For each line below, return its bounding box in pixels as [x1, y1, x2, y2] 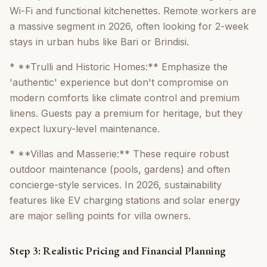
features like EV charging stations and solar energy [10, 194, 240, 207]
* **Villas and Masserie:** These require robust [10, 148, 229, 160]
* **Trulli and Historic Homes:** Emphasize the [10, 61, 228, 73]
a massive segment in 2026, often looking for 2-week [10, 20, 249, 33]
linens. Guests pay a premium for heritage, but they [10, 107, 243, 120]
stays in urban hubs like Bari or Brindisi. [10, 36, 189, 48]
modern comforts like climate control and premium [10, 92, 240, 104]
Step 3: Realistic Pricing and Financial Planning [10, 244, 226, 258]
